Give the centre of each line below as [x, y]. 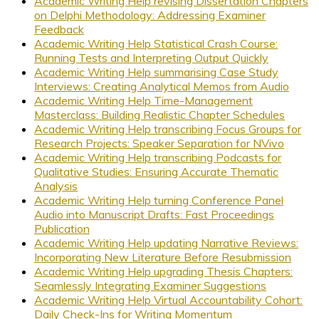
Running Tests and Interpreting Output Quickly [151, 57]
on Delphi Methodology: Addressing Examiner [150, 15]
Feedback [59, 29]
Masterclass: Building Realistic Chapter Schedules [159, 114]
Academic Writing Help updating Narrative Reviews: [166, 242]
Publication [62, 228]
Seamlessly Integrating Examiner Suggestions [150, 285]
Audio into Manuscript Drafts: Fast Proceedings [154, 214]
